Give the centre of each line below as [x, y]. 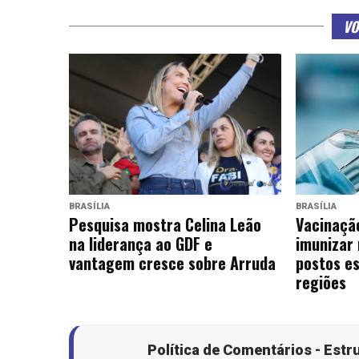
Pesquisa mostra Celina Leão [165, 225]
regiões [321, 282]
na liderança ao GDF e [141, 244]
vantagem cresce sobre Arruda [172, 263]
